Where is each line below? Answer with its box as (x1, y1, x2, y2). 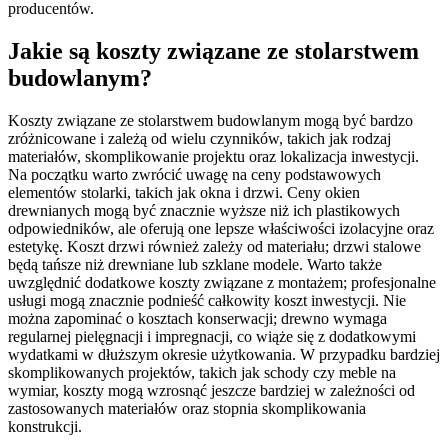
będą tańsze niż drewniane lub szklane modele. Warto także (8, 255, 382, 273)
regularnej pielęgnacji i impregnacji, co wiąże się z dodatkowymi (8, 327, 416, 345)
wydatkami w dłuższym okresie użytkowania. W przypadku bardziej (8, 345, 440, 363)
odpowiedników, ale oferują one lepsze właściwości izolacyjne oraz (8, 219, 434, 237)
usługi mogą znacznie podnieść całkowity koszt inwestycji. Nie (8, 291, 406, 309)
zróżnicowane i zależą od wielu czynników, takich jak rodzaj (8, 129, 391, 147)
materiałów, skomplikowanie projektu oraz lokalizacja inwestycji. (8, 147, 419, 165)
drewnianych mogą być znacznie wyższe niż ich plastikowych (8, 201, 400, 219)
